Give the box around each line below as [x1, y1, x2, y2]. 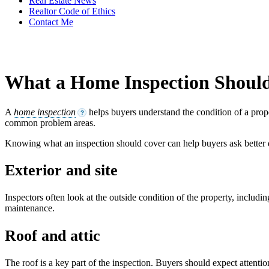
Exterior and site [5, 162, 118, 180]
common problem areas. [5, 117, 95, 128]
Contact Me [29, 17, 73, 27]
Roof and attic [5, 226, 100, 244]
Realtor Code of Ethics [29, 6, 115, 16]
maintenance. [5, 203, 55, 214]
